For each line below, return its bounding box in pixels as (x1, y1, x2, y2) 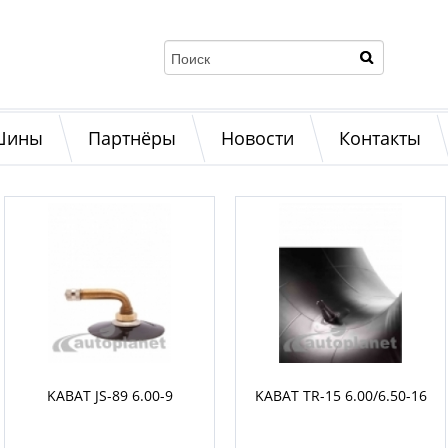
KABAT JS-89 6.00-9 (46, 386, 173, 405)
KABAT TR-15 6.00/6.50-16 (254, 386, 427, 405)
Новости (221, 126, 294, 150)
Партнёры (88, 126, 176, 150)
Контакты (339, 126, 421, 150)
